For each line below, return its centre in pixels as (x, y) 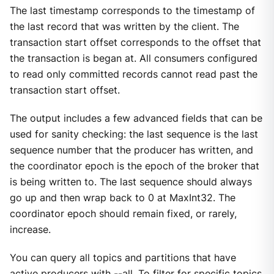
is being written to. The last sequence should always (131, 182)
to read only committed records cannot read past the (133, 74)
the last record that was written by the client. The (124, 26)
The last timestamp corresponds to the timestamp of (132, 10)
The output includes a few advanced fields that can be (136, 119)
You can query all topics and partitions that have (123, 258)
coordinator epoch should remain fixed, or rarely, (123, 214)
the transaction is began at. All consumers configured (133, 58)
